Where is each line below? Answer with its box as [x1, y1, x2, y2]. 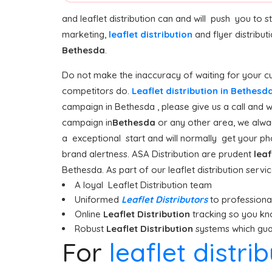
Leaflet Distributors [121, 194, 208, 205]
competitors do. [62, 85, 132, 97]
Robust [75, 223, 104, 234]
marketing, [62, 29, 106, 40]
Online [75, 208, 103, 220]
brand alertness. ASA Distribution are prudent [62, 148, 254, 160]
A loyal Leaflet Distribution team [75, 179, 212, 191]
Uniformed [75, 194, 121, 205]
